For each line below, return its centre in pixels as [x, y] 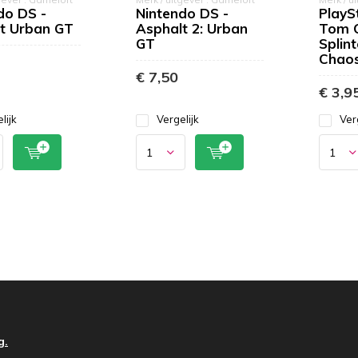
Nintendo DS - [183, 14]
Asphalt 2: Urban [192, 29]
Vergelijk [178, 119]
